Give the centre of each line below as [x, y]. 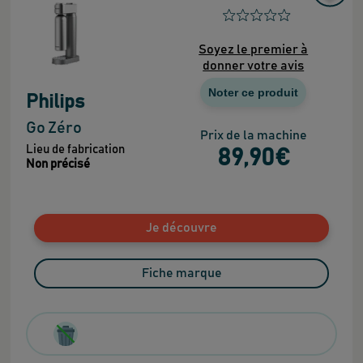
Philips [55, 102]
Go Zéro [53, 128]
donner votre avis [254, 65]
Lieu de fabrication [75, 149]
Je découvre [181, 228]
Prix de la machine [253, 135]
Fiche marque [181, 273]
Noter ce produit [254, 92]
